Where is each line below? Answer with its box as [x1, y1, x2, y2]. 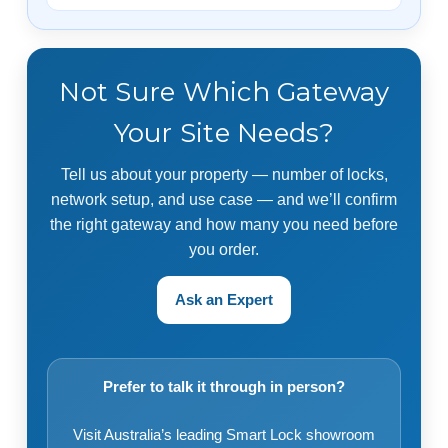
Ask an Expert [175, 290, 273, 308]
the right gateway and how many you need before [50, 215, 398, 233]
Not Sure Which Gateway [59, 75, 389, 108]
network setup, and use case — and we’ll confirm [51, 190, 397, 208]
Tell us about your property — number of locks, [60, 165, 388, 183]
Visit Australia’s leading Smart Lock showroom [73, 425, 375, 443]
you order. [189, 240, 259, 258]
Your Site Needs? [113, 116, 335, 149]
